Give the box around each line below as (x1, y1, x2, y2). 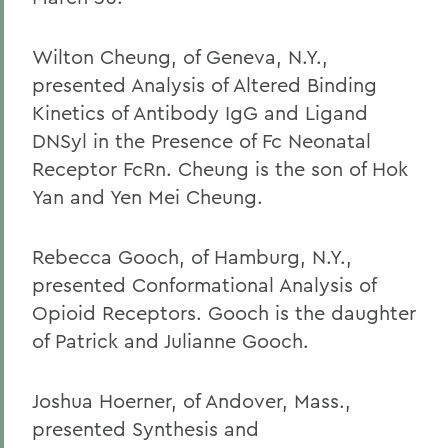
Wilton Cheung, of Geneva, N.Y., (32, 44, 328, 69)
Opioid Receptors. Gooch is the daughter (32, 300, 416, 325)
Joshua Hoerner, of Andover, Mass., (32, 388, 351, 413)
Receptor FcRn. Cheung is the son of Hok (32, 156, 408, 181)
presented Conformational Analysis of (32, 272, 376, 297)
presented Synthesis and (32, 416, 259, 441)
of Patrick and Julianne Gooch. (32, 328, 309, 353)
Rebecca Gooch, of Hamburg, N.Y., (32, 244, 352, 269)
